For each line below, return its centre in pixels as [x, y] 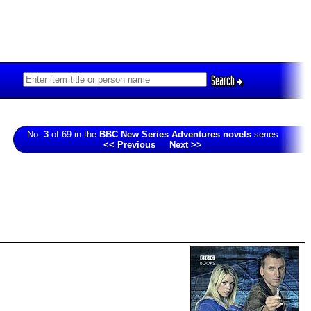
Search [224, 81]
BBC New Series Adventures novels [175, 135]
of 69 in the [74, 135]
